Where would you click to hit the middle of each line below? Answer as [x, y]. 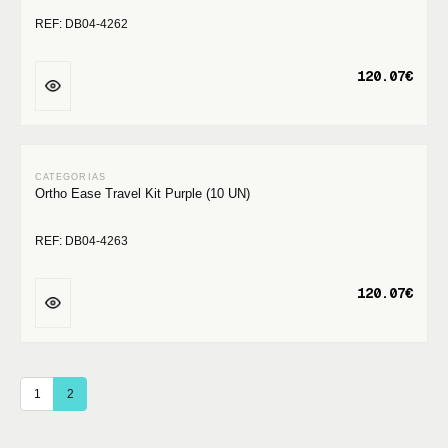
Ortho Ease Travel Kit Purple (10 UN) [142, 193]
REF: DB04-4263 [81, 241]
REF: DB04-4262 [81, 24]
